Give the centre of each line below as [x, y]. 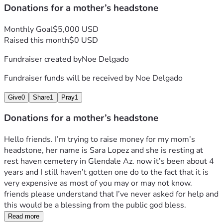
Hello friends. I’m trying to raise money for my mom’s [100, 140]
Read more [24, 217]
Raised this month [37, 40]
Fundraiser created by [43, 59]
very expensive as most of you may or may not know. [98, 183]
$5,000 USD [76, 29]
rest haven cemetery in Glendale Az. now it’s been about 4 [109, 162]
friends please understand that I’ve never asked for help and [111, 194]
